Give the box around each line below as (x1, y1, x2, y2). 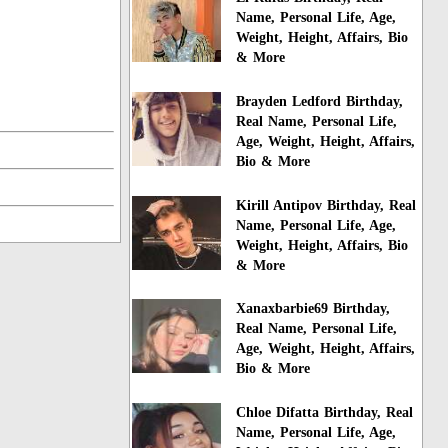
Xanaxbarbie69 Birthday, (236, 301, 391, 317)
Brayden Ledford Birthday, (236, 93, 404, 109)
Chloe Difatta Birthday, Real (236, 405, 414, 421)
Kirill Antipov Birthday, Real (236, 197, 417, 213)
